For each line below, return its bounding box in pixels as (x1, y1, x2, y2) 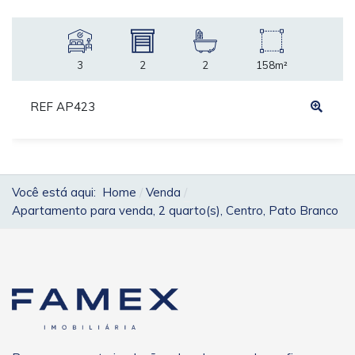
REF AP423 (29, 99, 95, 115)
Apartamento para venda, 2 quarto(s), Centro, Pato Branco (12, 202, 338, 218)
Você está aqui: (12, 184, 102, 200)
